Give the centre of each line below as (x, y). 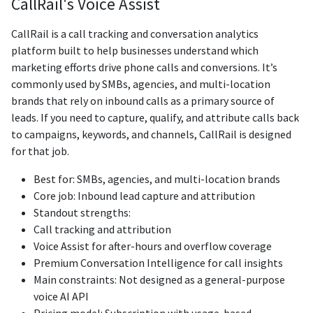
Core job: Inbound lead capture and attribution (144, 195)
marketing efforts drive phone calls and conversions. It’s (144, 67)
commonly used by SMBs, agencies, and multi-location (141, 83)
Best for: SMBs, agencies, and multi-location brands (157, 179)
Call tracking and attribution (102, 229)
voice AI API (61, 296)
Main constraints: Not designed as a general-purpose (159, 279)
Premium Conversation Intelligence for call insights (158, 262)
